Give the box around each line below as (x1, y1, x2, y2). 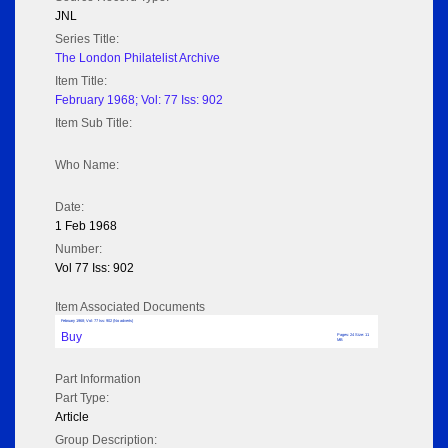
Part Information (55, 372, 141, 387)
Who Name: (55, 158, 119, 173)
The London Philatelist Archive (55, 51, 220, 66)
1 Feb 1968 (55, 219, 117, 234)
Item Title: (55, 74, 107, 89)
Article (55, 410, 89, 425)
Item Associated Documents (55, 300, 205, 315)
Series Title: (55, 32, 119, 47)
